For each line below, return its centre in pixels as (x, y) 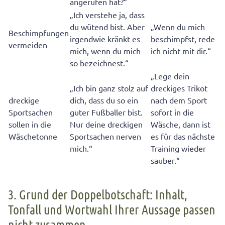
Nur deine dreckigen (106, 124)
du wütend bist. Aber (107, 27)
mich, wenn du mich (105, 51)
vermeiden (28, 45)
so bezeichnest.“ (99, 63)
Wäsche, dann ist (181, 124)
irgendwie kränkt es (105, 39)
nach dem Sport (179, 100)
